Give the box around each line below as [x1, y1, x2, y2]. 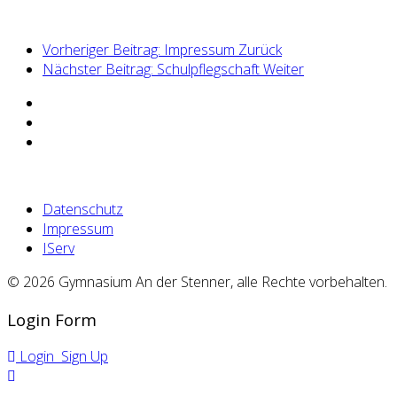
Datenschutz [43, 198, 123, 219]
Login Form [7, 307, 97, 331]
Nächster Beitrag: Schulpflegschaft [43, 58, 263, 79]
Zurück [238, 39, 282, 59]
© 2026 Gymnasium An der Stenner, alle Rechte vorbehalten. [7, 271, 387, 292]
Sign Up [58, 346, 108, 367]
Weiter [263, 58, 304, 79]
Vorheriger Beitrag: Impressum [43, 39, 238, 59]
